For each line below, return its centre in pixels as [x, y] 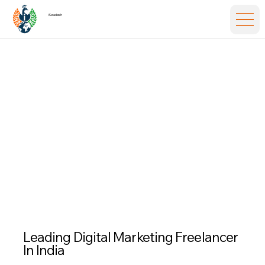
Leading [48, 237]
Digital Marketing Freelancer [156, 237]
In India [44, 250]
